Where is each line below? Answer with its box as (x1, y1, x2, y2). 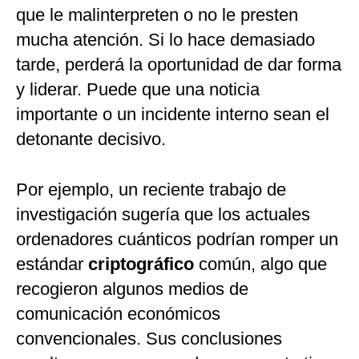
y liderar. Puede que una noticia (16, 79, 260, 100)
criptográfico (88, 254, 199, 275)
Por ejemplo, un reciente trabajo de (16, 179, 286, 200)
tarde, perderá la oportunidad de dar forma (16, 54, 341, 75)
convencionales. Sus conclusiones (16, 329, 282, 349)
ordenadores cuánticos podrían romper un (16, 229, 338, 250)
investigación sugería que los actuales (16, 204, 310, 225)
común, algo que (199, 254, 327, 275)
